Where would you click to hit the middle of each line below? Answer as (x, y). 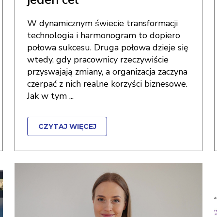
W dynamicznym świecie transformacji (103, 23)
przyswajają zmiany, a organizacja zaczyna (108, 72)
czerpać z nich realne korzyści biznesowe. (108, 84)
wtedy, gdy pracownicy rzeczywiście (98, 60)
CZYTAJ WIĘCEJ (67, 126)
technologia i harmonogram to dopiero (104, 35)
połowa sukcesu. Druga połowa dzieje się (108, 47)
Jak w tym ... (51, 96)
